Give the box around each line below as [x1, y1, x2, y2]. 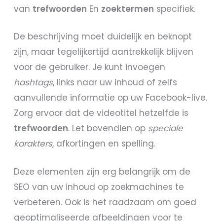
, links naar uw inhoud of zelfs [53, 76, 178, 89]
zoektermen [101, 2, 154, 15]
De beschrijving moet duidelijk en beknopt [14, 31, 192, 43]
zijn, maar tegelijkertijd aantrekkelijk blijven [14, 46, 194, 58]
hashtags [14, 76, 53, 89]
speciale [148, 122, 184, 135]
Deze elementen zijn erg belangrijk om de [14, 165, 191, 178]
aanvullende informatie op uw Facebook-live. [14, 92, 208, 104]
